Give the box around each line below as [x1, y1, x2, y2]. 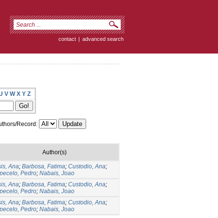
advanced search [82, 36, 124, 42]
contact [58, 36, 76, 42]
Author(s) [42, 148, 67, 156]
